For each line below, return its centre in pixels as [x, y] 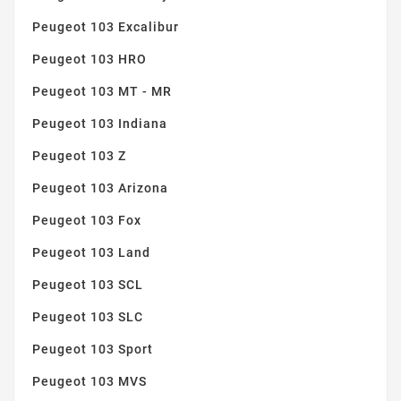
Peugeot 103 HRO [90, 59]
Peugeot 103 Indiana [100, 123]
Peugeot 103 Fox [87, 220]
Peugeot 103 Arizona [100, 188]
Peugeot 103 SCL [88, 284]
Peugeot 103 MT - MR [102, 91]
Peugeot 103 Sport [93, 349]
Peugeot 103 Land [91, 252]
